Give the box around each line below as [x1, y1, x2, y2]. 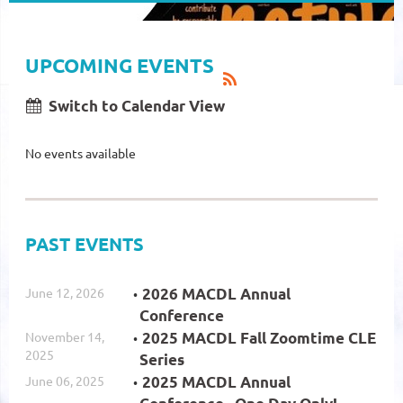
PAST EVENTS [25, 231, 144, 255]
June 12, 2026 [25, 283, 104, 300]
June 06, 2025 [25, 372, 104, 389]
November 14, [25, 327, 104, 345]
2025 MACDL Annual [142, 372, 291, 391]
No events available [25, 144, 136, 161]
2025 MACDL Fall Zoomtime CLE [142, 327, 376, 347]
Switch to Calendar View [49, 95, 225, 115]
